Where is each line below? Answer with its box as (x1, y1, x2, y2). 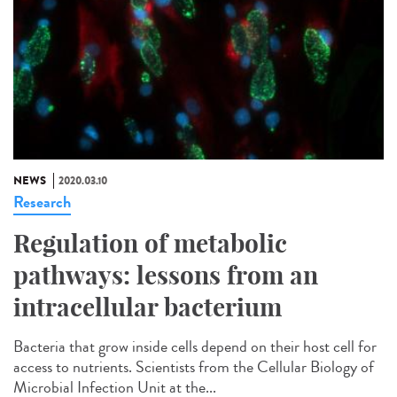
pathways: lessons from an (13, 260, 318, 292)
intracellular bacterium (13, 292, 282, 323)
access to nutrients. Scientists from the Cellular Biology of (13, 355, 374, 379)
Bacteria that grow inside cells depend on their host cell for (13, 335, 377, 359)
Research (13, 191, 71, 214)
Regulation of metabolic (13, 228, 287, 260)
